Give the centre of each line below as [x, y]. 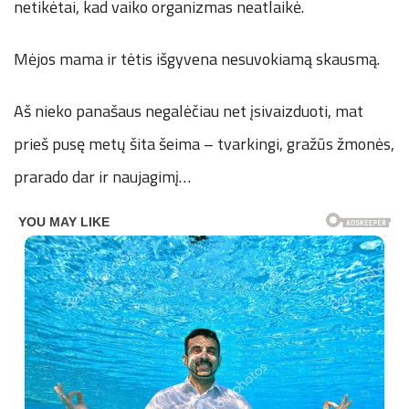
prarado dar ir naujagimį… [102, 177]
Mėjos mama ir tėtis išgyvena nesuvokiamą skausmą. [197, 59]
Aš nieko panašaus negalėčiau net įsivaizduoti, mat [189, 111]
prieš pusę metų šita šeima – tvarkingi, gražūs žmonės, [204, 144]
